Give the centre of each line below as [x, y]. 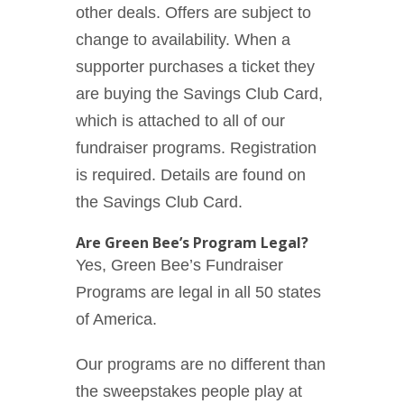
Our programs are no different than [201, 365]
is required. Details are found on [191, 175]
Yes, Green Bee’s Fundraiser [179, 266]
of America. [116, 320]
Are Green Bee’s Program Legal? [192, 243]
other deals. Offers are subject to [193, 13]
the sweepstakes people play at [189, 392]
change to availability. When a [183, 40]
